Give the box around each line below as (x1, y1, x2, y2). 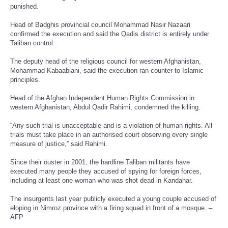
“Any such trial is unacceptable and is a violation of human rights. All (10, 121, 212, 129)
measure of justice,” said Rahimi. (10, 139, 107, 148)
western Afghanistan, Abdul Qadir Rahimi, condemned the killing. (10, 103, 201, 111)
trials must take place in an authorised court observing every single (10, 130, 208, 138)
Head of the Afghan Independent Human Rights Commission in (10, 94, 194, 102)
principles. (10, 75, 40, 83)
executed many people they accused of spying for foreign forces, (10, 167, 202, 175)
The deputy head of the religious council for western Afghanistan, (10, 57, 201, 65)
